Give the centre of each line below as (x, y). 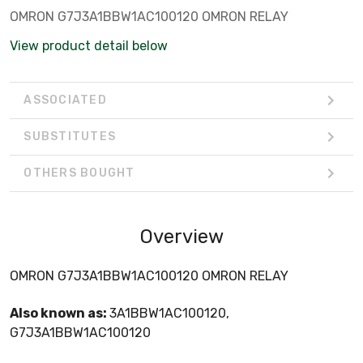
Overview (181, 236)
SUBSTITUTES (70, 137)
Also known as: (60, 313)
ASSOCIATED (65, 100)
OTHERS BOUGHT (79, 173)
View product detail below (89, 45)
